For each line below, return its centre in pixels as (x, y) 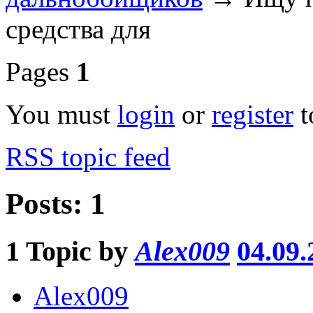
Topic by (80, 251)
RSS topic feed (88, 156)
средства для (78, 29)
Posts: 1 (56, 203)
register (253, 114)
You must (61, 114)
